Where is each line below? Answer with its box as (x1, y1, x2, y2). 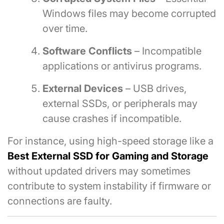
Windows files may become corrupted (42, 7, 216, 19)
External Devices (42, 82, 123, 94)
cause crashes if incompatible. (42, 112, 181, 124)
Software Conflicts (42, 44, 132, 57)
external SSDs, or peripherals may (42, 97, 197, 109)
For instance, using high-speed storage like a (7, 134, 213, 147)
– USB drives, (123, 82, 186, 94)
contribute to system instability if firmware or (7, 179, 211, 192)
